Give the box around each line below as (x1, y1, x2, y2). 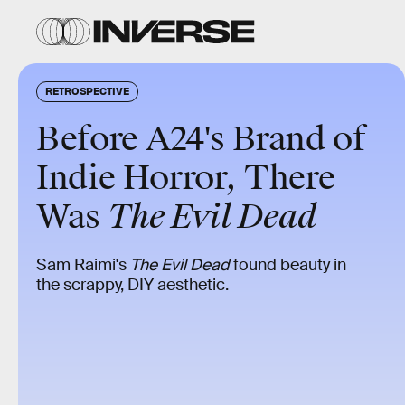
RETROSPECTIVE (45, 84, 129, 97)
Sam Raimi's (36, 255, 127, 275)
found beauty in (230, 255, 346, 275)
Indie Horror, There (36, 157, 335, 199)
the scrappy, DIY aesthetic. (36, 275, 229, 295)
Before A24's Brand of (36, 118, 366, 160)
